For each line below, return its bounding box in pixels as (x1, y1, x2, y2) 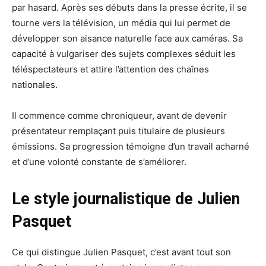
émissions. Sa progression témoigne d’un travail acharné (12, 141, 249, 153)
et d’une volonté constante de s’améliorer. (12, 156, 186, 168)
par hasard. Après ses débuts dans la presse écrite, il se (12, 2, 247, 14)
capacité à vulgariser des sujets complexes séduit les (12, 48, 236, 60)
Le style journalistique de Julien (12, 189, 240, 209)
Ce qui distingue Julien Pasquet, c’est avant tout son (12, 246, 231, 258)
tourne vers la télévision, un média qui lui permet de (12, 17, 230, 29)
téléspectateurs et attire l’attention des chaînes (12, 64, 209, 75)
